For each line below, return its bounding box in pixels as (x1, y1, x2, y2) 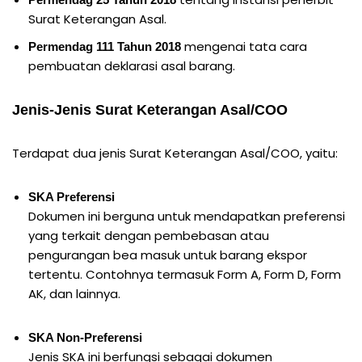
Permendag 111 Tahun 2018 (28, 39, 181, 53)
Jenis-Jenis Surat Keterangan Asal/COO (12, 101, 288, 118)
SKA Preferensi (28, 189, 115, 204)
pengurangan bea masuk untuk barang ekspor (28, 246, 307, 263)
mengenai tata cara (181, 37, 307, 55)
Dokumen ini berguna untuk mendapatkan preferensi (28, 207, 345, 225)
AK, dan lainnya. (28, 284, 120, 302)
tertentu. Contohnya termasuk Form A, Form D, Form (28, 265, 341, 283)
